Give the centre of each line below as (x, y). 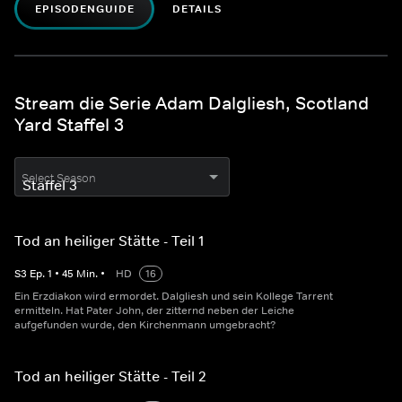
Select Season (59, 179)
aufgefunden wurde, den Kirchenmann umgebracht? (145, 325)
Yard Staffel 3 (69, 125)
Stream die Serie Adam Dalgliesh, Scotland (192, 104)
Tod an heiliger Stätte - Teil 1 (109, 241)
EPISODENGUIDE (85, 9)
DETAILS (197, 9)
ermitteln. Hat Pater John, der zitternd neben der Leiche (154, 311)
